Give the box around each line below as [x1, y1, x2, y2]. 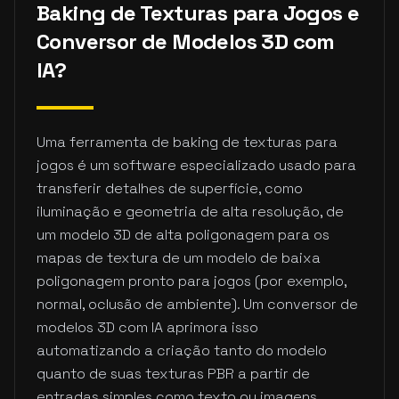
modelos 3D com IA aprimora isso [37, 318, 258, 337]
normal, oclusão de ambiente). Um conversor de [37, 295, 358, 313]
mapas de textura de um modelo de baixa [37, 248, 321, 267]
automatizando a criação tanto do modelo [37, 341, 327, 360]
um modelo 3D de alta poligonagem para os [37, 225, 330, 244]
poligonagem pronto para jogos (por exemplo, [37, 272, 346, 290]
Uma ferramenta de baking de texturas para [37, 133, 338, 151]
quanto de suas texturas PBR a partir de [37, 364, 310, 383]
